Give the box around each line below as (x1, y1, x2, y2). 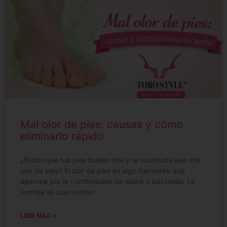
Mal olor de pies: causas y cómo (20, 118, 183, 131)
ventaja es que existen (20, 187, 95, 197)
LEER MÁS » (20, 212, 56, 220)
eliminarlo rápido (20, 130, 104, 143)
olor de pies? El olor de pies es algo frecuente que (20, 166, 185, 175)
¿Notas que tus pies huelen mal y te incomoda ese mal (20, 156, 200, 165)
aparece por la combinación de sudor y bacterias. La (20, 177, 195, 186)
